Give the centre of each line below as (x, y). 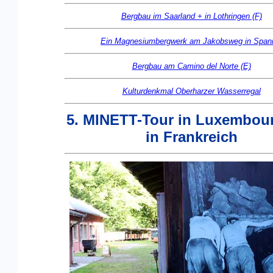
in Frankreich (191, 137)
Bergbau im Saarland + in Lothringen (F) (191, 16)
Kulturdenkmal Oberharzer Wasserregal (191, 91)
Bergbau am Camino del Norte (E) (191, 66)
